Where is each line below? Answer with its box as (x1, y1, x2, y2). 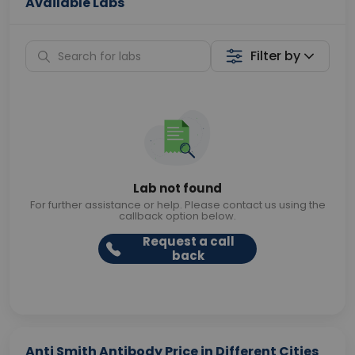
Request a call (142, 233, 235, 250)
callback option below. (119, 208, 236, 223)
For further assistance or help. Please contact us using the (29, 197, 326, 212)
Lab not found (133, 180, 222, 197)
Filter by (250, 47, 301, 65)
